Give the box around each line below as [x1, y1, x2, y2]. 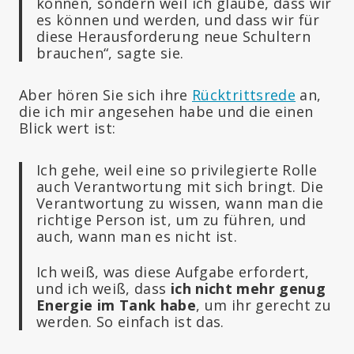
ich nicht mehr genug [170, 278, 326, 298]
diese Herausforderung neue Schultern [36, 26, 311, 46]
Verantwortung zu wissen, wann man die [36, 193, 324, 213]
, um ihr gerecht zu [196, 295, 332, 314]
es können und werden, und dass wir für [36, 9, 320, 29]
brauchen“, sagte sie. [36, 43, 184, 62]
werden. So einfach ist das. [36, 311, 224, 331]
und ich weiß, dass [36, 278, 171, 298]
